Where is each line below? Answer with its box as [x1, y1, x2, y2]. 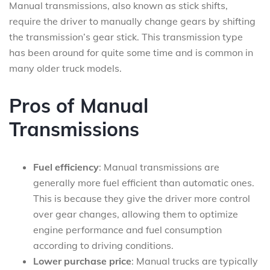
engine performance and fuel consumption [33, 224, 222, 236]
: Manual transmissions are [99, 161, 219, 173]
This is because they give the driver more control [33, 192, 250, 204]
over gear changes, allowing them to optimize [33, 208, 238, 220]
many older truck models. [9, 62, 122, 74]
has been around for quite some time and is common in [9, 46, 253, 58]
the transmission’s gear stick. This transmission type [9, 31, 243, 43]
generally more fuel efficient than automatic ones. [33, 177, 254, 189]
